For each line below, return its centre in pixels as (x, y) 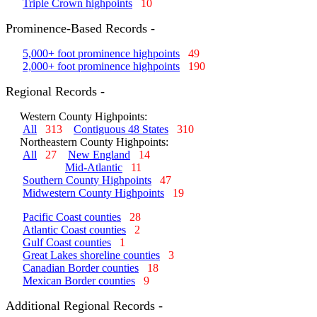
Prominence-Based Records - (80, 28)
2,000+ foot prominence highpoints (101, 66)
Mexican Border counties (79, 281)
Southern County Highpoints (87, 180)
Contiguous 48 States (121, 129)
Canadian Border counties (81, 268)
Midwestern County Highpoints (93, 193)
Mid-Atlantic (94, 167)
